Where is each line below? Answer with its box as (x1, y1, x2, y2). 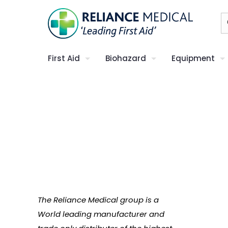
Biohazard (105, 53, 146, 64)
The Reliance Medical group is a (38, 194, 159, 205)
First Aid (48, 53, 80, 64)
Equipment (172, 53, 215, 64)
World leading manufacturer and (38, 209, 164, 219)
